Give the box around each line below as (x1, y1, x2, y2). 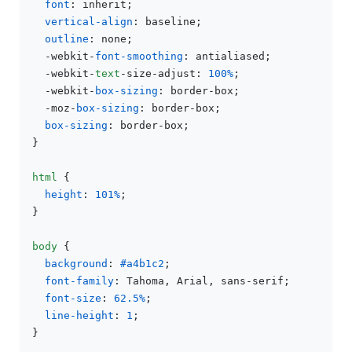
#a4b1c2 (120, 258, 164, 269)
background (45, 258, 108, 269)
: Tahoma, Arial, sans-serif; (114, 275, 290, 287)
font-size (45, 292, 101, 304)
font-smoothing (95, 50, 183, 62)
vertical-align (45, 16, 133, 27)
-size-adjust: (120, 68, 208, 79)
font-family (45, 275, 114, 287)
